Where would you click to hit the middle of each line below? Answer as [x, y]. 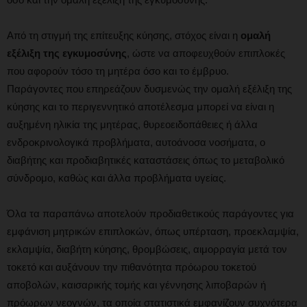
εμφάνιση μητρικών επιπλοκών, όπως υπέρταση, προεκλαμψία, [153, 232]
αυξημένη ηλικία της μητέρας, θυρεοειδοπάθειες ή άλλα [132, 125]
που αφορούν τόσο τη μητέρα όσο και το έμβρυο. [118, 71]
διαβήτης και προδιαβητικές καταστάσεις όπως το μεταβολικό [146, 160]
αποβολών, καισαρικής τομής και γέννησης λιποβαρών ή [136, 285]
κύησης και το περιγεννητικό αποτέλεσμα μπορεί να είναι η [140, 107]
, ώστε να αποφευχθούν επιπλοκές [206, 53]
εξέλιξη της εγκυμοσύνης [67, 53]
